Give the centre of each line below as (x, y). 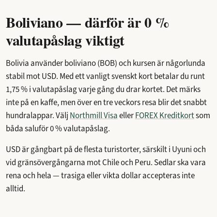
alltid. (15, 188)
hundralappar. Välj (38, 115)
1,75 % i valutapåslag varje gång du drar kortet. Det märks (103, 89)
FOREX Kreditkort (165, 115)
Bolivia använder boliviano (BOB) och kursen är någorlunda (106, 63)
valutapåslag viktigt (65, 39)
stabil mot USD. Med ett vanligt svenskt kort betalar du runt (105, 76)
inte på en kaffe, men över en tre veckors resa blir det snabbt (106, 102)
